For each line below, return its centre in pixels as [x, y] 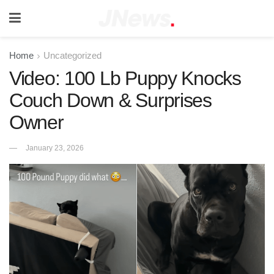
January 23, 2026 [55, 148]
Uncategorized [72, 55]
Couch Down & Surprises [110, 100]
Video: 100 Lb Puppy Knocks [125, 78]
